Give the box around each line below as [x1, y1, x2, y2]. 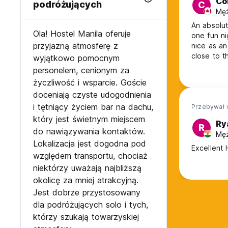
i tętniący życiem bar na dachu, [33, 102, 153, 112]
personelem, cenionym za [33, 65, 129, 76]
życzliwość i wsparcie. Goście [33, 77, 147, 88]
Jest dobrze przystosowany [33, 187, 140, 198]
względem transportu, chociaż [33, 151, 148, 161]
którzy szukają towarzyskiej [33, 212, 139, 222]
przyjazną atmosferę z [33, 41, 118, 51]
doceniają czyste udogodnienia [33, 90, 151, 100]
